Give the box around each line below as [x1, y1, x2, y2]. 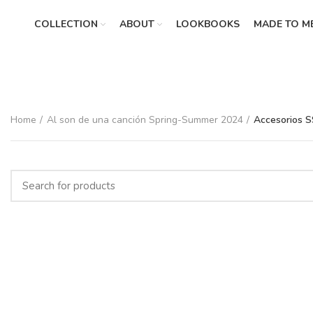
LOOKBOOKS [175, 17, 240, 31]
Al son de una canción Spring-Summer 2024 [47, 113, 243, 126]
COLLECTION [34, 17, 98, 31]
